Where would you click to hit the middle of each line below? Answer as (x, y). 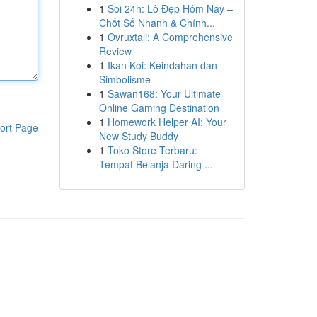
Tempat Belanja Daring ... (156, 164)
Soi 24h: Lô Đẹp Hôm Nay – (170, 8)
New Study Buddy (138, 136)
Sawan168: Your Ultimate (164, 93)
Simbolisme (125, 79)
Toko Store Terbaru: (152, 150)
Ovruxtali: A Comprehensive (170, 37)
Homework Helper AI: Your (167, 122)
